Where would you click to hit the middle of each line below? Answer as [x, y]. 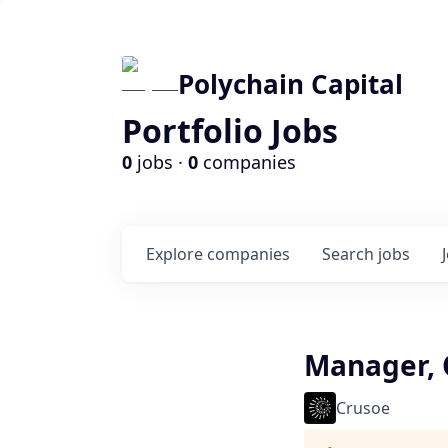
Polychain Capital [290, 84]
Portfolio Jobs [230, 130]
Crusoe [363, 408]
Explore [176, 254]
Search [350, 254]
